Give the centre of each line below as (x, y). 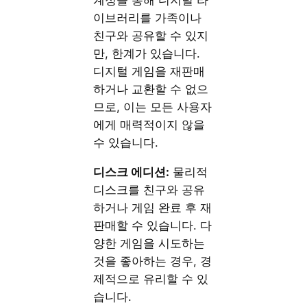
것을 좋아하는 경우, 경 (153, 261)
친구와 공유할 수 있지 (151, 35)
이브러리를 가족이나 (148, 17)
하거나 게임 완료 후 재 (153, 207)
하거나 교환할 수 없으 (151, 89)
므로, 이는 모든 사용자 (153, 107)
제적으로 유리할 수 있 (151, 279)
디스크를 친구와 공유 (149, 189)
